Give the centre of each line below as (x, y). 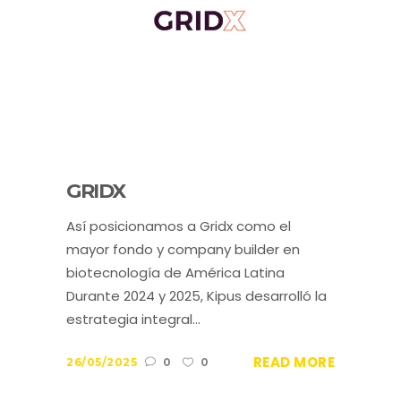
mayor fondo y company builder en (183, 249)
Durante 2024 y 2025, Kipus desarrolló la (196, 295)
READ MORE (294, 362)
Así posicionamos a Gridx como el (179, 226)
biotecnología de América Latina (175, 272)
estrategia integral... (133, 319)
